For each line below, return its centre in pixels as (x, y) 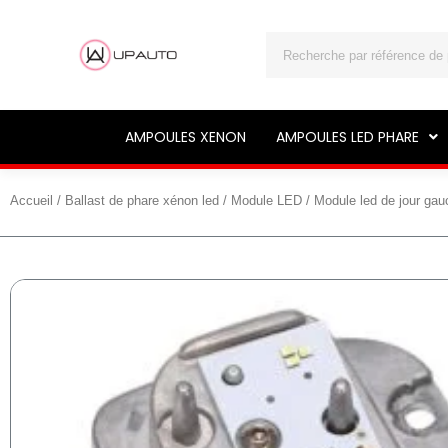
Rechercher (306, 42)
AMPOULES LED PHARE (347, 137)
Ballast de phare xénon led (142, 200)
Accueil (31, 200)
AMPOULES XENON (185, 137)
